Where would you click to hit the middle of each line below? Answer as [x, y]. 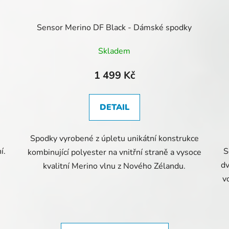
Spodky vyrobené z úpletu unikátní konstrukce [114, 138]
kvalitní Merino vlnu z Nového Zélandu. [114, 166]
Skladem [114, 51]
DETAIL [114, 107]
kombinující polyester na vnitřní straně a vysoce [114, 152]
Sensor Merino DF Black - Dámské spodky [114, 27]
